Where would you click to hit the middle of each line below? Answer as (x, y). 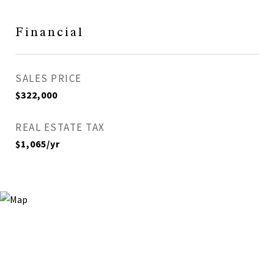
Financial (50, 33)
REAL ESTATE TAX (60, 127)
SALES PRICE (49, 78)
